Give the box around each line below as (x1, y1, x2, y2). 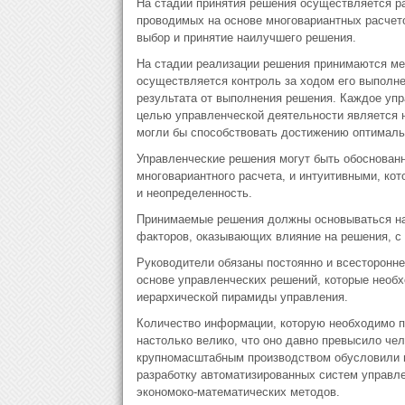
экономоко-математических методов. (136, 385, 340, 399)
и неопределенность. (136, 186, 252, 200)
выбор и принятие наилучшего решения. (136, 31, 356, 44)
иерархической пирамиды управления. (136, 290, 348, 304)
